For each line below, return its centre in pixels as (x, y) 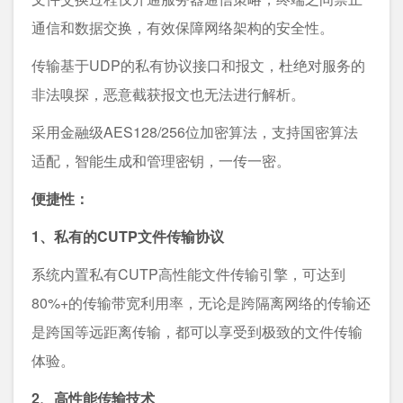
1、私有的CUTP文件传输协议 (128, 236)
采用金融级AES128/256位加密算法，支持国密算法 (195, 131)
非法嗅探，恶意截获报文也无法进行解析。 (168, 94)
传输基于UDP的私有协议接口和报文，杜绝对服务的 (198, 65)
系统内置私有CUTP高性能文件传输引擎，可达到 (188, 273)
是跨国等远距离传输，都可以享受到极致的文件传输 (197, 331)
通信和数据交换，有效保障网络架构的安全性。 (183, 27)
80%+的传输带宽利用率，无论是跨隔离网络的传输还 (201, 302)
